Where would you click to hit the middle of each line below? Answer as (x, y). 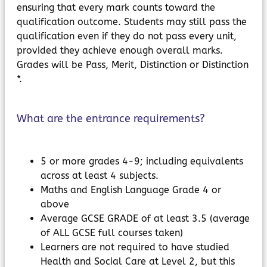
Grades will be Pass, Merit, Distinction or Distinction (133, 65)
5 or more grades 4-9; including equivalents (142, 161)
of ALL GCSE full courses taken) (112, 233)
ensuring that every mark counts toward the (116, 7)
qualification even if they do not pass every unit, (127, 36)
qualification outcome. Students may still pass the (132, 22)
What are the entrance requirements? (111, 119)
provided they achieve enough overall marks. (120, 50)
